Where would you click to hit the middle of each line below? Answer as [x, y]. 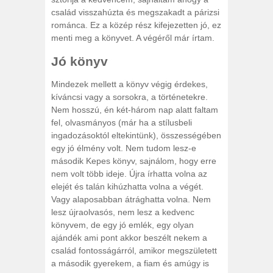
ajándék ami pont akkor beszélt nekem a [129, 238]
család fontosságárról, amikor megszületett [134, 251]
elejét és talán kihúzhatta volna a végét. [127, 187]
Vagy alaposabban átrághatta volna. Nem [131, 200]
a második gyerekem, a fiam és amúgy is [130, 264]
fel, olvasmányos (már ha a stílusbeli [122, 123]
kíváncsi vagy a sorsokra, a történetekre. [129, 97]
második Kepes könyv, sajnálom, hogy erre [134, 161]
